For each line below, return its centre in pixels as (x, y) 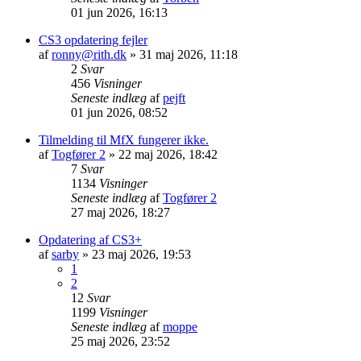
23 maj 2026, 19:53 (141, 254)
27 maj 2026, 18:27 (120, 212)
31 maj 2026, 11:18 (189, 54)
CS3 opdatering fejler (93, 39)
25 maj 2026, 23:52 (120, 341)
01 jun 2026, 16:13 (119, 12)
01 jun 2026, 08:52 (119, 112)
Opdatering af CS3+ (90, 239)
